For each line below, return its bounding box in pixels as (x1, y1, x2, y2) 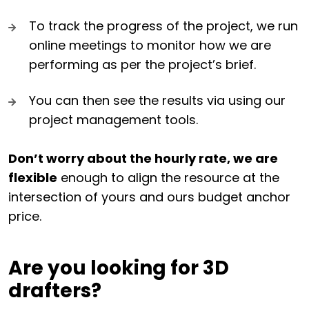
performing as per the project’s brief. (29, 55, 256, 73)
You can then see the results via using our (29, 91, 286, 109)
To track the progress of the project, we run (29, 17, 298, 34)
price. (8, 207, 41, 225)
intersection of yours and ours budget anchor (8, 188, 290, 206)
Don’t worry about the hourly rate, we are (8, 149, 278, 167)
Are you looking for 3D (8, 254, 229, 281)
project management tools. (29, 110, 198, 128)
